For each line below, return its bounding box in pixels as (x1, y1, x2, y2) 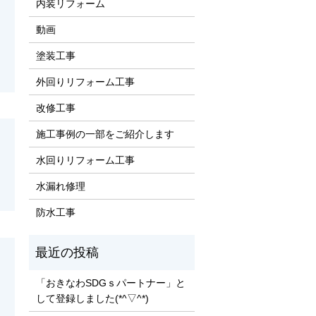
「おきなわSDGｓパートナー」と (35, 276, 186, 288)
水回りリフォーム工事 (35, 154, 135, 166)
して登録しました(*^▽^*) (35, 292, 149, 304)
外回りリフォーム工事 (35, 75, 135, 87)
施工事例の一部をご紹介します (35, 128, 174, 140)
